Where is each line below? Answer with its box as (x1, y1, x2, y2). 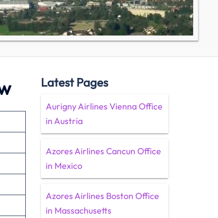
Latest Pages (40, 75, 108, 90)
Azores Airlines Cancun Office (45, 145, 161, 157)
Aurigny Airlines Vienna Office (45, 101, 163, 112)
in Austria (45, 115, 83, 127)
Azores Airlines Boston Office (45, 190, 159, 201)
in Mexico (45, 160, 82, 171)
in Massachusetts (45, 205, 111, 216)
